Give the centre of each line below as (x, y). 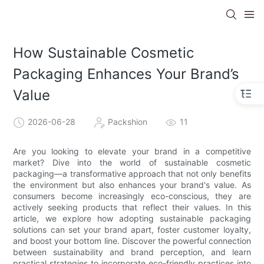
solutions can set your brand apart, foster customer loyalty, (132, 229)
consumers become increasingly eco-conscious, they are (132, 196)
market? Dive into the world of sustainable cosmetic (132, 162)
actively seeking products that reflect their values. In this (132, 207)
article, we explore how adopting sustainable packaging (132, 218)
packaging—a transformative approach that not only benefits (132, 173)
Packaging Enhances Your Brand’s (126, 74)
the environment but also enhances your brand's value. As (132, 184)
